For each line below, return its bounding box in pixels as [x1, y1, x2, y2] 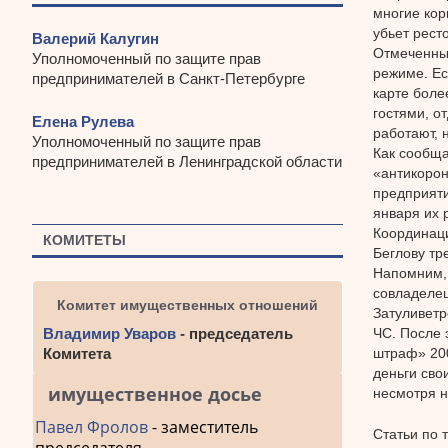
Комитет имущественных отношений [56, 297, 318, 314]
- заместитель [148, 416, 258, 439]
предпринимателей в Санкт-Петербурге [32, 70, 305, 88]
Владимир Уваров [43, 325, 176, 343]
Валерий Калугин [32, 30, 159, 48]
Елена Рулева [32, 112, 134, 130]
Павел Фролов [35, 416, 148, 439]
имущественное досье [48, 382, 262, 407]
